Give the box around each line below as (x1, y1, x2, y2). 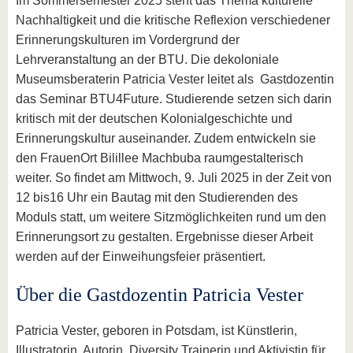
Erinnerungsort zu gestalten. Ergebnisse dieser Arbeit (16, 230, 313, 244)
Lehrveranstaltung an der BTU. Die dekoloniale (16, 53, 279, 67)
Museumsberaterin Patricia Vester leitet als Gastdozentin (16, 72, 334, 87)
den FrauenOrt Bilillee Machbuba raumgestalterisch (16, 151, 303, 165)
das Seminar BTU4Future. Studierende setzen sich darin (16, 92, 332, 106)
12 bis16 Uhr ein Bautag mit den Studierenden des (16, 191, 298, 205)
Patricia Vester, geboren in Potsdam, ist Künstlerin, (16, 324, 297, 338)
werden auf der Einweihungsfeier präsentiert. (16, 250, 266, 264)
